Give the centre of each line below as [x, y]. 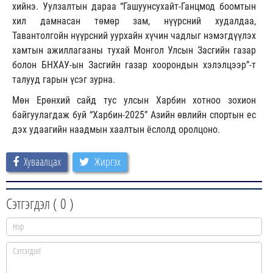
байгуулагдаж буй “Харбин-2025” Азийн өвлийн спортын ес [134, 115]
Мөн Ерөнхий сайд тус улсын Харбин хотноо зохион [134, 100]
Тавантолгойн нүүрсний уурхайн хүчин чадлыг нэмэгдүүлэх [134, 35]
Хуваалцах [42, 161]
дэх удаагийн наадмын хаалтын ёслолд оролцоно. [116, 129]
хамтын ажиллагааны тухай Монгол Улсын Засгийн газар [134, 50]
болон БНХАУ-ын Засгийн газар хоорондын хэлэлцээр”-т [134, 65]
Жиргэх [108, 161]
